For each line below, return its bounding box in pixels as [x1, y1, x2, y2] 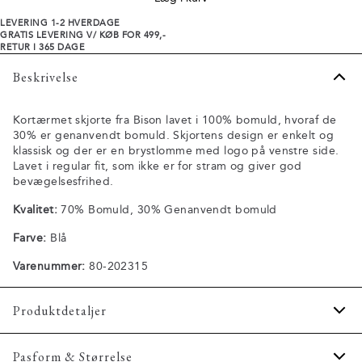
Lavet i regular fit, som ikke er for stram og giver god [13, 159, 302, 173]
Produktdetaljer [13, 301, 107, 319]
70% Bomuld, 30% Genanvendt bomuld [57, 203, 277, 217]
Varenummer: [13, 259, 86, 273]
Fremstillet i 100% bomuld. [33, 347, 180, 360]
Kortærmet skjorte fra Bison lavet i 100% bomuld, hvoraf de [13, 113, 337, 127]
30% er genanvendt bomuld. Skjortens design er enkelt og [13, 128, 335, 142]
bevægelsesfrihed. [13, 175, 114, 188]
